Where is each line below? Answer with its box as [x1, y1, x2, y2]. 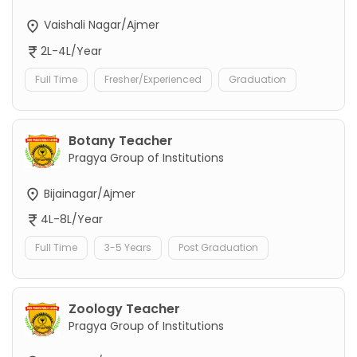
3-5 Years [104, 241, 151, 255]
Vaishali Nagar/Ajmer [41, 17, 159, 33]
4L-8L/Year [41, 210, 103, 227]
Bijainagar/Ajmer [41, 185, 135, 202]
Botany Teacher [69, 131, 173, 150]
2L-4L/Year [41, 42, 102, 59]
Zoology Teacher [69, 300, 180, 319]
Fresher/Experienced [104, 72, 202, 86]
